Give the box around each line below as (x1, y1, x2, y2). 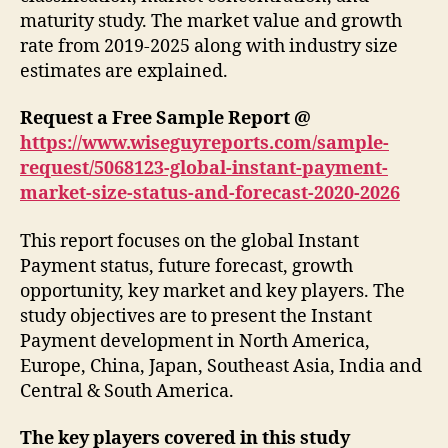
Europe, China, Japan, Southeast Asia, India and (20, 354, 422, 378)
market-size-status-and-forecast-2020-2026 (20, 182, 400, 206)
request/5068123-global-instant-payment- (20, 157, 388, 181)
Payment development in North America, (20, 329, 370, 353)
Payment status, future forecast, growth (20, 254, 353, 278)
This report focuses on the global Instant (20, 229, 359, 253)
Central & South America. (20, 379, 234, 403)
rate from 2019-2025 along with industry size (20, 34, 398, 58)
